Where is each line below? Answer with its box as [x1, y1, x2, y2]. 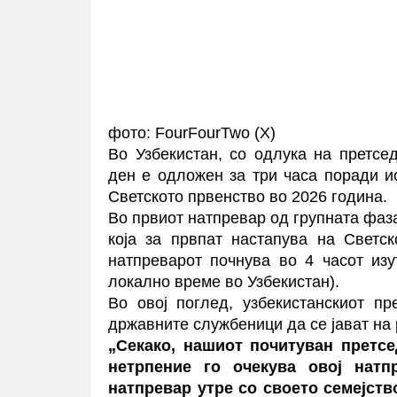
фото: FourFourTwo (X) [108, 123, 276, 142]
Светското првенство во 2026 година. [108, 187, 387, 206]
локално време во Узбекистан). [108, 272, 339, 291]
